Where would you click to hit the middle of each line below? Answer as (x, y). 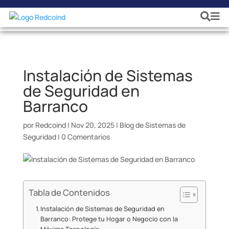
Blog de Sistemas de (152, 125)
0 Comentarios (85, 137)
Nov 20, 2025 (93, 125)
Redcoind (50, 125)
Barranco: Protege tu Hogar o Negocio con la (109, 219)
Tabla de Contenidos (69, 193)
